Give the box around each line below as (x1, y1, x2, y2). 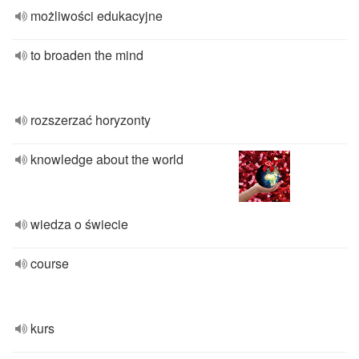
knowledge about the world (30, 150, 184, 168)
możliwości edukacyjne (30, 6, 163, 25)
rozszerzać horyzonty (30, 111, 151, 129)
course (30, 254, 69, 272)
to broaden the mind (30, 46, 143, 64)
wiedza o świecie (30, 215, 128, 233)
